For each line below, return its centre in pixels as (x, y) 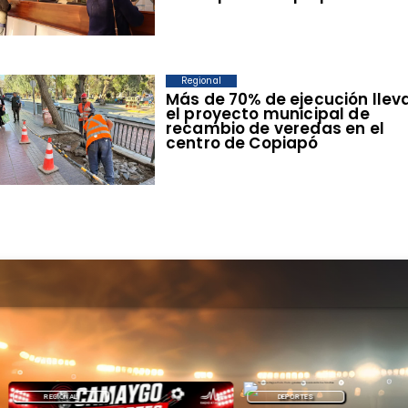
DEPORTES (261, 397)
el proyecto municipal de (267, 114)
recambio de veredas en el (275, 129)
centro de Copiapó (242, 143)
